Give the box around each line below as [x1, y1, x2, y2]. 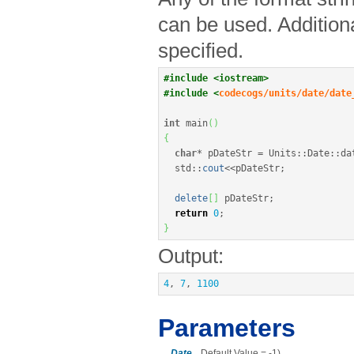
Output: [158, 245, 224, 268]
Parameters [158, 314, 296, 343]
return [175, 208, 208, 220]
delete [175, 193, 208, 205]
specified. [158, 40, 243, 62]
